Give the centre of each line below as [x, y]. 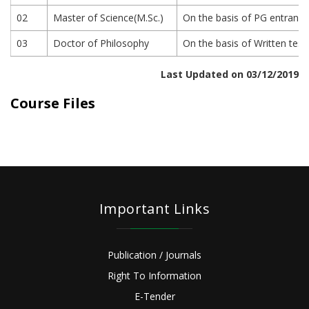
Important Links [154, 209]
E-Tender [154, 296]
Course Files [53, 103]
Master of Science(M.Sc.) [108, 18]
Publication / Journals [154, 255]
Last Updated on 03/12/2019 [230, 74]
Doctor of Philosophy [101, 43]
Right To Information [154, 276]
